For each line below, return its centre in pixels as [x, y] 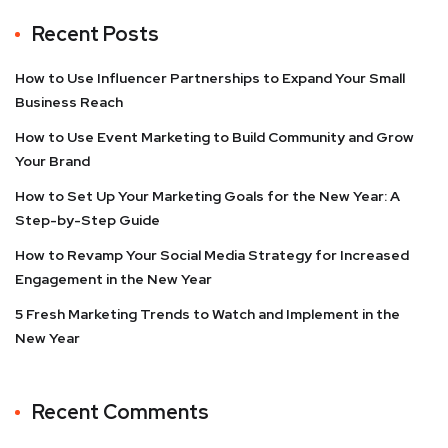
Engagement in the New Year [113, 279]
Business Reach [69, 102]
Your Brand [52, 161]
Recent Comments [120, 412]
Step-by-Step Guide [87, 220]
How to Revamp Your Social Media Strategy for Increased [212, 255]
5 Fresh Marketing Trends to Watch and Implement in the [207, 314]
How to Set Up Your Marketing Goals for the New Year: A [207, 196]
